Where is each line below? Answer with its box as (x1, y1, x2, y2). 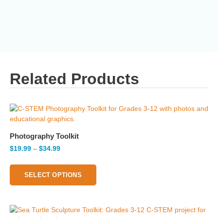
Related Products (10, 70, 139, 88)
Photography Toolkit (10, 132, 79, 141)
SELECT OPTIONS (24, 171, 82, 179)
